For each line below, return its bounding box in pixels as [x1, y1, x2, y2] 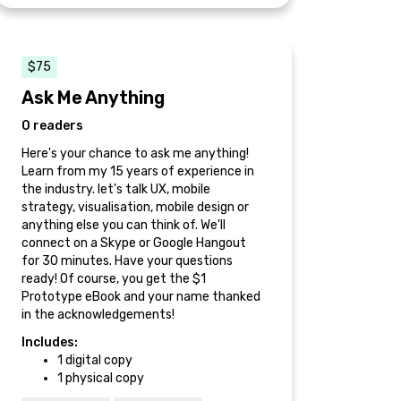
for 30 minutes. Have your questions [21, 253, 233, 269]
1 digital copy [57, 353, 132, 368]
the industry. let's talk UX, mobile [21, 182, 210, 197]
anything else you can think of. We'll [21, 218, 226, 233]
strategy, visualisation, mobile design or [21, 200, 249, 215]
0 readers [21, 118, 83, 133]
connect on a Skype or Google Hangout [21, 235, 246, 251]
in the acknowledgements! [21, 307, 175, 322]
